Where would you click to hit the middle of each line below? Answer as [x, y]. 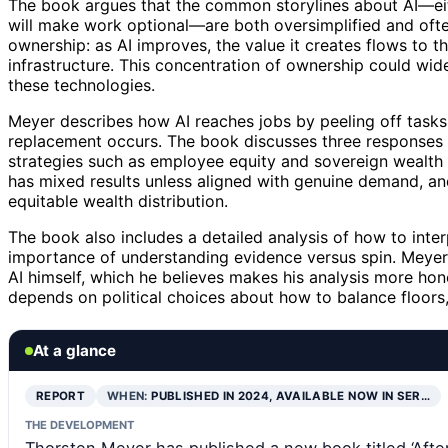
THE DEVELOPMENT [79, 425]
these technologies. [81, 85]
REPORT [61, 396]
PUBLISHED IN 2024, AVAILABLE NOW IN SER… [290, 396]
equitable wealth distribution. [118, 201]
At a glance [74, 351]
